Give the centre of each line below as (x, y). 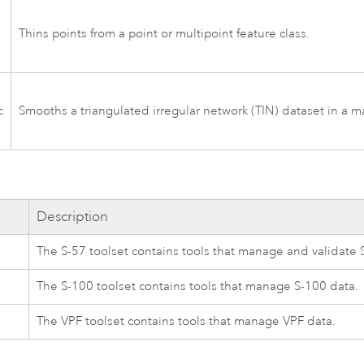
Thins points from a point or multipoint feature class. (165, 34)
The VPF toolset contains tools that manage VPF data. (186, 322)
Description (73, 217)
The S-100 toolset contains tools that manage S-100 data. (198, 287)
